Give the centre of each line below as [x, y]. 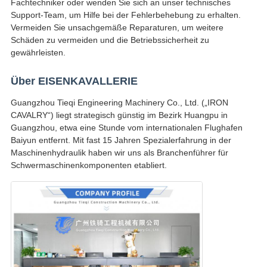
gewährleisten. [38, 53]
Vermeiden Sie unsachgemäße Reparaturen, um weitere [117, 28]
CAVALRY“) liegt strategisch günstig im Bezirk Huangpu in [119, 115]
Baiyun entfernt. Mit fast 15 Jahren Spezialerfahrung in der [121, 140]
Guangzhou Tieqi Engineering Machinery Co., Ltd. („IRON [119, 103]
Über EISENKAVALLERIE [74, 81]
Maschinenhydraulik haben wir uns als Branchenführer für [119, 153]
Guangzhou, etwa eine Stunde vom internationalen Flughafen [126, 128]
